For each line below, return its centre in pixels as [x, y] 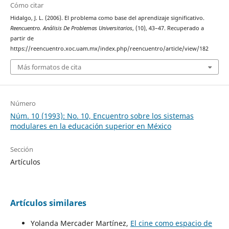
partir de [22, 39]
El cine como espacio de [171, 223]
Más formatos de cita [49, 67]
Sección [21, 149]
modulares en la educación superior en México [90, 126]
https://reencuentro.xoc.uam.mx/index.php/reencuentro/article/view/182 [109, 49]
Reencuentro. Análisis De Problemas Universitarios [71, 28]
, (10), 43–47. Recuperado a [168, 28]
